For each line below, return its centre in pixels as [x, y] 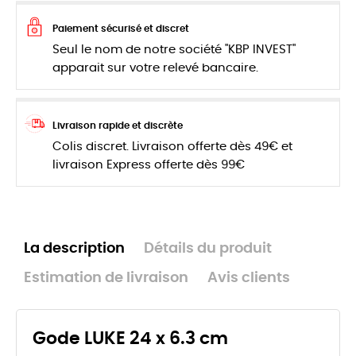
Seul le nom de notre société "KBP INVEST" [174, 50]
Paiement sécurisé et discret [121, 29]
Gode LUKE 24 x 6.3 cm [130, 339]
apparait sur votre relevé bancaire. [155, 68]
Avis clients [249, 279]
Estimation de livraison [106, 279]
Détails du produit [208, 249]
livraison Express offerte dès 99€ [149, 165]
